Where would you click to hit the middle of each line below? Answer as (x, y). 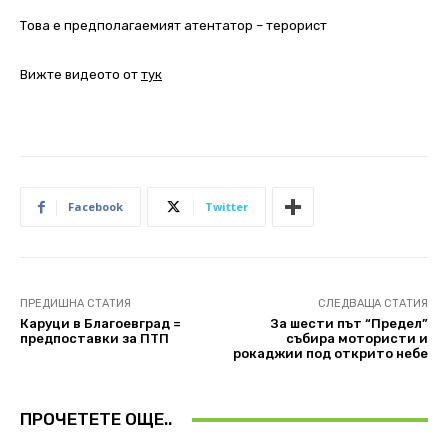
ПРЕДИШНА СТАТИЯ (75, 304)
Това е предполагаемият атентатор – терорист (173, 26)
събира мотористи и (356, 339)
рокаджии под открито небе (330, 354)
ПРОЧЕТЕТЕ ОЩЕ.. (96, 419)
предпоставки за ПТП (94, 339)
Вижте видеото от (80, 75)
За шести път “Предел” (349, 324)
